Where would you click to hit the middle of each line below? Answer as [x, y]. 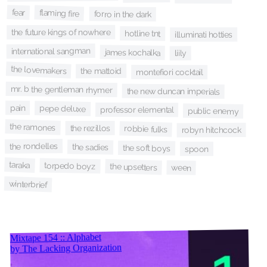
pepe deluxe [63, 108]
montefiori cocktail [170, 72]
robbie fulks [146, 129]
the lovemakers [38, 70]
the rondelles [34, 146]
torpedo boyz [70, 166]
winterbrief [28, 184]
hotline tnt [143, 34]
